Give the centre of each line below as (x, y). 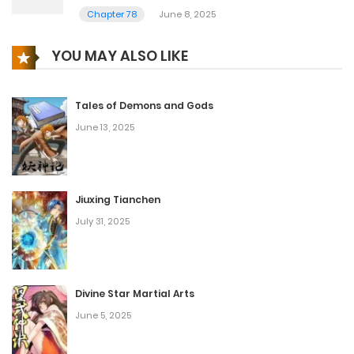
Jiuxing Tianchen (118, 199)
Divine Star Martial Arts (135, 293)
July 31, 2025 (102, 221)
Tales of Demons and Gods (144, 105)
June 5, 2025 (103, 315)
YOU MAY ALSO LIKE (118, 55)
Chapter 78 (112, 14)
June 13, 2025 (105, 127)
